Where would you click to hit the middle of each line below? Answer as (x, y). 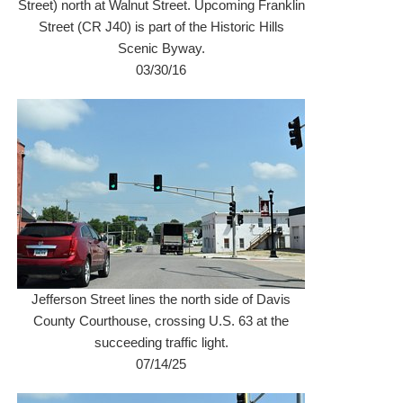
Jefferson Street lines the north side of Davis (161, 299)
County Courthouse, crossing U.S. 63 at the (161, 321)
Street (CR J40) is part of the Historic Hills (161, 27)
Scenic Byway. (161, 48)
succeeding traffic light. (161, 342)
